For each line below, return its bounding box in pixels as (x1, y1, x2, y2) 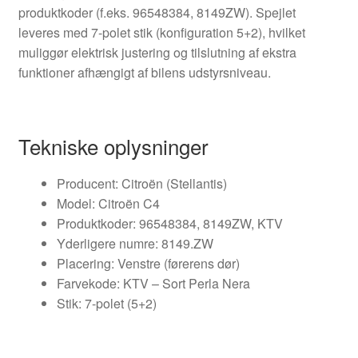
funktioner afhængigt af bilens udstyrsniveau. (18, 62, 271, 82)
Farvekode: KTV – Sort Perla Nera (56, 273, 250, 292)
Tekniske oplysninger (18, 130, 209, 161)
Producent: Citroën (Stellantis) (56, 173, 227, 193)
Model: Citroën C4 (56, 193, 160, 213)
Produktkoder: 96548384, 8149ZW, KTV (56, 213, 283, 233)
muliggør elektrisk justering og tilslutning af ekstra (18, 42, 296, 62)
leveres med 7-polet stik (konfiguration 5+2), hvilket (18, 22, 305, 42)
